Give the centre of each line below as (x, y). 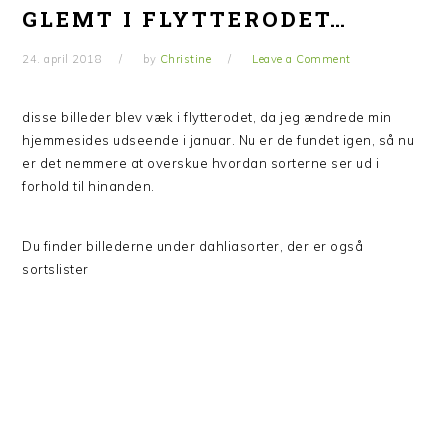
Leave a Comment (301, 59)
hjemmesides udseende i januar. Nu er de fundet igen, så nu (218, 140)
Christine (185, 59)
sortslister (55, 269)
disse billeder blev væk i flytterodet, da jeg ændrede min (207, 117)
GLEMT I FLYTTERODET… (185, 19)
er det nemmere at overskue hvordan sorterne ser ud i (201, 163)
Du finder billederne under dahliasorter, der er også (193, 246)
